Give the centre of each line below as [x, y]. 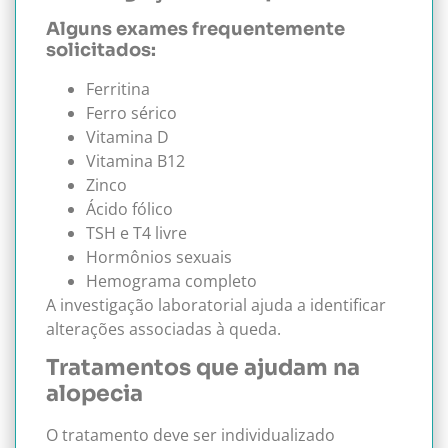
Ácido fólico [129, 209]
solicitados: [101, 50]
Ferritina [118, 89]
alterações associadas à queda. [163, 329]
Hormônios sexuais [159, 257]
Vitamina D [127, 137]
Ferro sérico [131, 113]
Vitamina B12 [135, 161]
